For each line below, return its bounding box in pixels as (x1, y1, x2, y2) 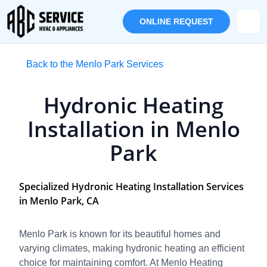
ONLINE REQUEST (139, 16, 213, 26)
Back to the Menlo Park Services (26, 59, 163, 69)
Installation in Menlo (27, 114, 240, 144)
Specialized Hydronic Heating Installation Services (19, 180, 244, 193)
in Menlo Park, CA (19, 194, 99, 207)
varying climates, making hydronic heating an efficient (19, 243, 244, 253)
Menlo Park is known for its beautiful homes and (19, 229, 221, 239)
